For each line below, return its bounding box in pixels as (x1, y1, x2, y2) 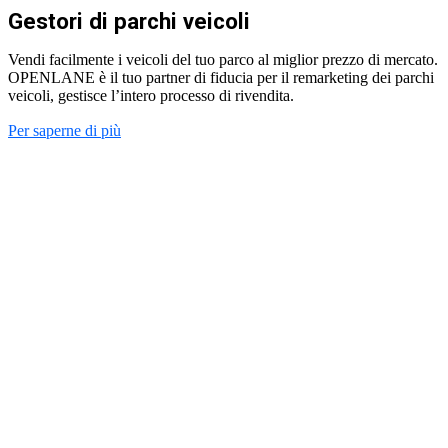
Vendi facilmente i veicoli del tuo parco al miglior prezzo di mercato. (8, 50, 438, 68)
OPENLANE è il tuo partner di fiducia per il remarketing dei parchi (8, 68, 434, 86)
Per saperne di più (8, 121, 121, 139)
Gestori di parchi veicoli (8, 7, 250, 34)
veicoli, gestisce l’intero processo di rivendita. (8, 86, 294, 104)
